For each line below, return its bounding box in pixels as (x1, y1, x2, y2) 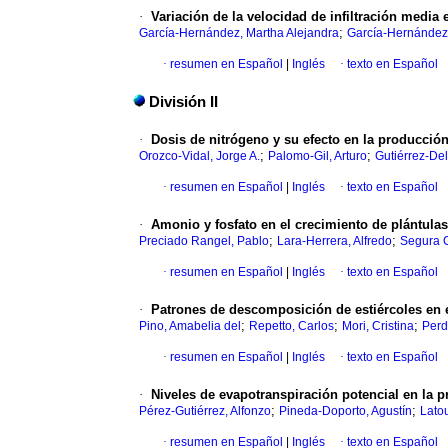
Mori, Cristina (342, 319, 414, 334)
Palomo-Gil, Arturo (268, 149, 367, 164)
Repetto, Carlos (249, 319, 334, 334)
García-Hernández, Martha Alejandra (139, 26, 339, 41)
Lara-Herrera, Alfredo (277, 234, 392, 249)
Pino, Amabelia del (139, 319, 241, 334)
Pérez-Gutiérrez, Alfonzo (139, 404, 271, 419)
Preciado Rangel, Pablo (139, 234, 269, 249)
